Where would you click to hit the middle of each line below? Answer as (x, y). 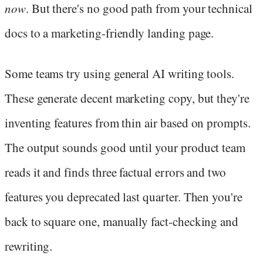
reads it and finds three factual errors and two (116, 172)
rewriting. (29, 246)
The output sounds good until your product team (125, 147)
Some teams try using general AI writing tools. (120, 73)
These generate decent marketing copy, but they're (127, 98)
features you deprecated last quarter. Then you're (124, 196)
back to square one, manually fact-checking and (122, 221)
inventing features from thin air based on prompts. (128, 122)
